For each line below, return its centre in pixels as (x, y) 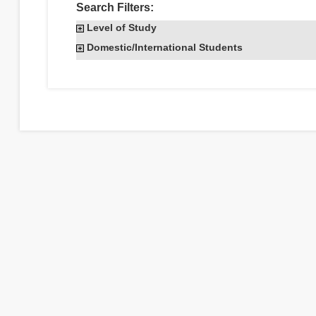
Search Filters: (115, 7)
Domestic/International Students (165, 47)
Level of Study (122, 28)
